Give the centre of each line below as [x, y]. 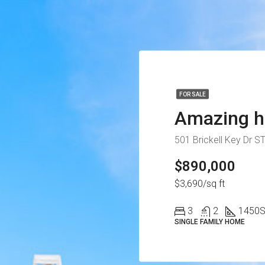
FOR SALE [193, 94]
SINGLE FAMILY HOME [210, 222]
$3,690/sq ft [200, 183]
